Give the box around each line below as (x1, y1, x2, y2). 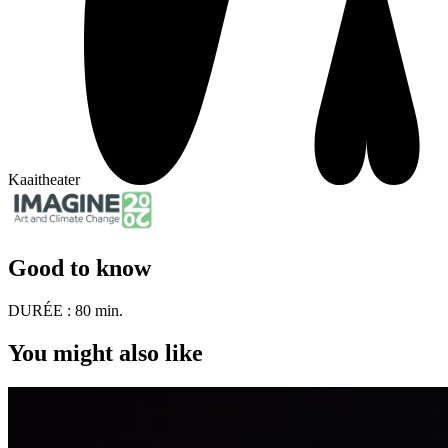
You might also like (8, 339, 203, 366)
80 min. (75, 301, 123, 319)
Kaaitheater (8, 171, 80, 189)
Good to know (8, 254, 151, 281)
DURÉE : (8, 301, 75, 319)
